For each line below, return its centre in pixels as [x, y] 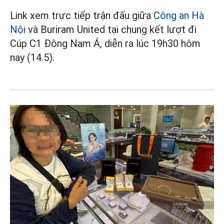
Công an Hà [179, 15]
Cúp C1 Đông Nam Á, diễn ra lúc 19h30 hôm [105, 43]
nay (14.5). [32, 57]
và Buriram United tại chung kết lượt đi [111, 29]
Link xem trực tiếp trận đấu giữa [82, 15]
